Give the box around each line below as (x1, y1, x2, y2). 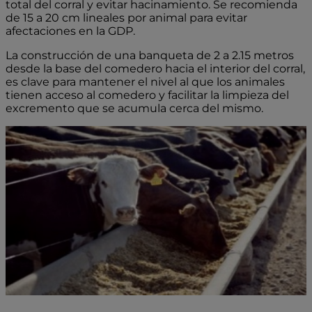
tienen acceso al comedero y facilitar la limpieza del (6, 88, 289, 102)
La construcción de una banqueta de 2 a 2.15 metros (6, 49, 294, 63)
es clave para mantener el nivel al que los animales (6, 75, 285, 89)
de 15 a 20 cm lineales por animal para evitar (6, 11, 247, 25)
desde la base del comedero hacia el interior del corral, (6, 62, 305, 76)
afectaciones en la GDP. (6, 24, 138, 38)
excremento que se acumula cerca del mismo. (6, 102, 263, 116)
